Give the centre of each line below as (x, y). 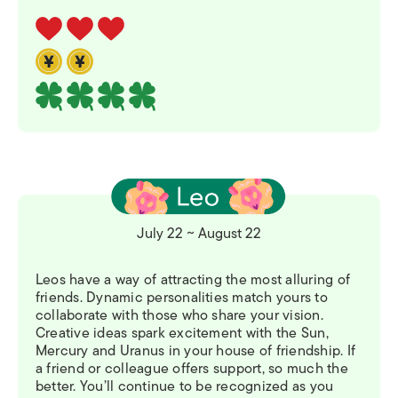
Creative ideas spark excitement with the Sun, (182, 334)
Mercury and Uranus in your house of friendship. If (195, 351)
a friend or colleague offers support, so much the (192, 369)
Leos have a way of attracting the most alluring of (193, 280)
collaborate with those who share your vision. (179, 316)
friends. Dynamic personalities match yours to (182, 298)
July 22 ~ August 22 (199, 234)
